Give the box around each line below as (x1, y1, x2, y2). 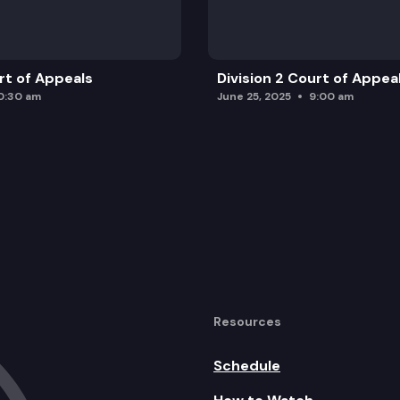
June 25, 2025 (216, 88, 291, 104)
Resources (213, 312, 281, 329)
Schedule (213, 355, 280, 375)
